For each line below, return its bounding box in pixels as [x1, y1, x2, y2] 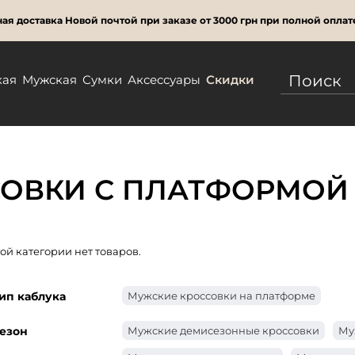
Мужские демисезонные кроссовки [128, 324, 319, 337]
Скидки [206, 72, 255, 87]
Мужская [22, 72, 78, 87]
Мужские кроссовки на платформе [128, 289, 315, 302]
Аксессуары [128, 72, 201, 87]
